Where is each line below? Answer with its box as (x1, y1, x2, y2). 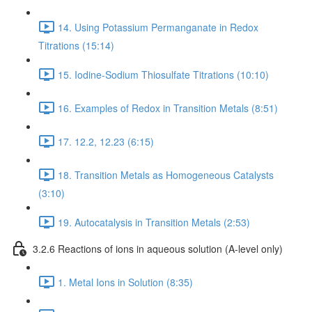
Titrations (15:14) (38, 38, 114, 52)
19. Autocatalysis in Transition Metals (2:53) (58, 214, 250, 229)
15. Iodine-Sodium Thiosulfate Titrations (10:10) (58, 67, 269, 81)
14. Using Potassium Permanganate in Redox (58, 19, 258, 34)
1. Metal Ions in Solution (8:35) (58, 274, 193, 289)
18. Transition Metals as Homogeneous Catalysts (58, 167, 274, 182)
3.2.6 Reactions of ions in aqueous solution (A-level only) (33, 241, 283, 256)
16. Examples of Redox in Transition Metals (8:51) (58, 100, 278, 115)
